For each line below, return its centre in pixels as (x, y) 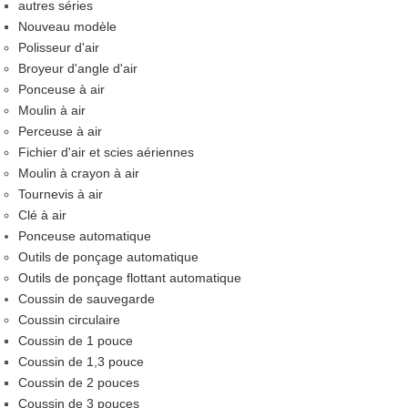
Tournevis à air (61, 194)
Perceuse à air (60, 131)
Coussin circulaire (69, 320)
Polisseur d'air (59, 47)
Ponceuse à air (61, 89)
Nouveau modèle (67, 26)
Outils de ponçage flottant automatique (130, 278)
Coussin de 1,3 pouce (81, 362)
